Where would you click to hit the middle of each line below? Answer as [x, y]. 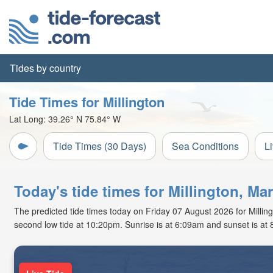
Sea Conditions [205, 146]
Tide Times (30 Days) [100, 146]
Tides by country [45, 68]
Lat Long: [29, 119]
